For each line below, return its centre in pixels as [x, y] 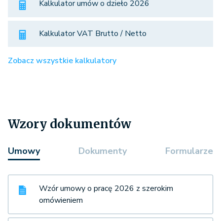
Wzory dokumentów [70, 124]
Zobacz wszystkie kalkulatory [62, 61]
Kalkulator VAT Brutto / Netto [93, 33]
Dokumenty [103, 151]
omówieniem [61, 201]
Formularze [189, 151]
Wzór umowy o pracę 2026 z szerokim [106, 189]
